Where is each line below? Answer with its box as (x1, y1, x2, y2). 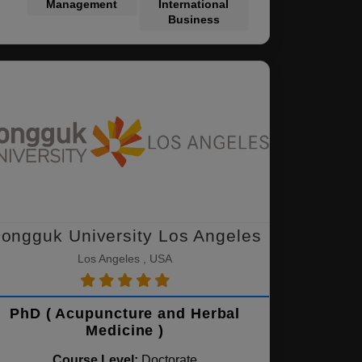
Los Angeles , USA (78, 252, 173, 265)
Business (167, 13, 220, 26)
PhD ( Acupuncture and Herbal (10, 305, 241, 322)
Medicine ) (86, 322, 165, 339)
